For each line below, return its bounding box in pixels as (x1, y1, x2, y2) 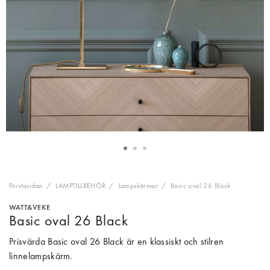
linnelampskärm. (9, 249, 73, 262)
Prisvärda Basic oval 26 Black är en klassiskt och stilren (9, 234, 224, 248)
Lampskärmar (118, 180, 159, 190)
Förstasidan (9, 180, 43, 190)
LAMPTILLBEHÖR (55, 180, 106, 190)
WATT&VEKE (9, 202, 51, 212)
